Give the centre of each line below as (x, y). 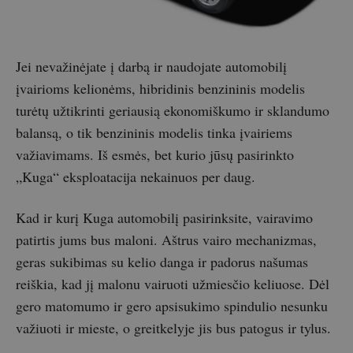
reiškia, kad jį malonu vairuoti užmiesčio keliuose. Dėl (173, 283)
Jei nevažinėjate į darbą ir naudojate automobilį (151, 66)
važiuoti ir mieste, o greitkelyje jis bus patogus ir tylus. (173, 327)
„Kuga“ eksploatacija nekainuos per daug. (136, 176)
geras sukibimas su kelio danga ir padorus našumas (162, 261)
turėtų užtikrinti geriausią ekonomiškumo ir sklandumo (173, 110)
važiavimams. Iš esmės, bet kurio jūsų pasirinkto (155, 154)
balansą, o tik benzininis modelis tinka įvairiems (154, 132)
